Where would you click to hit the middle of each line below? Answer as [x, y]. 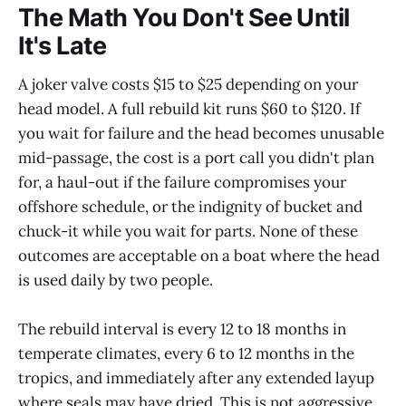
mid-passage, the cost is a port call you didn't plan [196, 157]
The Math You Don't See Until [184, 18]
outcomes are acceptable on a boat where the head [199, 255]
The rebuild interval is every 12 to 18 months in [182, 329]
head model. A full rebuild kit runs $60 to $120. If [189, 108]
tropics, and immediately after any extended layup [196, 378]
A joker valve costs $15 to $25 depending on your [188, 84]
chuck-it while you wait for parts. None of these [188, 231]
